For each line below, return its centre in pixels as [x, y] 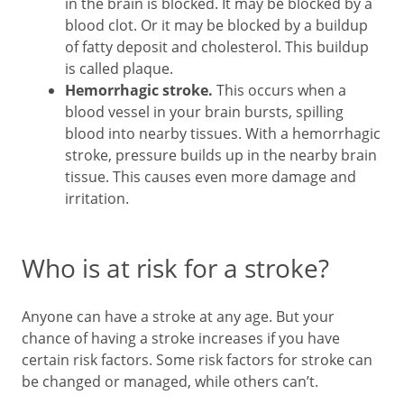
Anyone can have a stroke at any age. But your [178, 316]
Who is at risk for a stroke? [175, 268]
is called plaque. [119, 68]
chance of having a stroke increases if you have [181, 338]
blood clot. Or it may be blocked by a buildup [216, 25]
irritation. [97, 198]
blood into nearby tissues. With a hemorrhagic [223, 133]
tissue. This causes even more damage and [211, 176]
